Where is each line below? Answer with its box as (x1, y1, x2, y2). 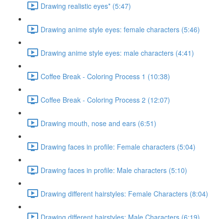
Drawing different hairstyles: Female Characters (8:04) (41, 188, 208, 198)
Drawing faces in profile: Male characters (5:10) (41, 165, 187, 175)
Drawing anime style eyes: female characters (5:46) (41, 24, 200, 34)
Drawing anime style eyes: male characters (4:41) (41, 47, 194, 58)
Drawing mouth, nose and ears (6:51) (41, 118, 156, 128)
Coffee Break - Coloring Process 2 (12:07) (41, 94, 170, 105)
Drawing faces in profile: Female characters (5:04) (41, 141, 196, 152)
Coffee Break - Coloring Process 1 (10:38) (41, 71, 170, 81)
